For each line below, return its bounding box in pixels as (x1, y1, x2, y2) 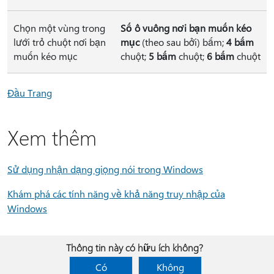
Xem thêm (7, 124, 97, 150)
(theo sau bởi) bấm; (139, 35, 226, 48)
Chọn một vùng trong (13, 21, 105, 34)
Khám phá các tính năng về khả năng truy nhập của (7, 187, 225, 200)
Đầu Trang (7, 86, 52, 99)
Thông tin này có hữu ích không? (66, 241, 203, 254)
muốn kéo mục (13, 50, 77, 62)
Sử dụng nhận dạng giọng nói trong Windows (7, 163, 203, 176)
